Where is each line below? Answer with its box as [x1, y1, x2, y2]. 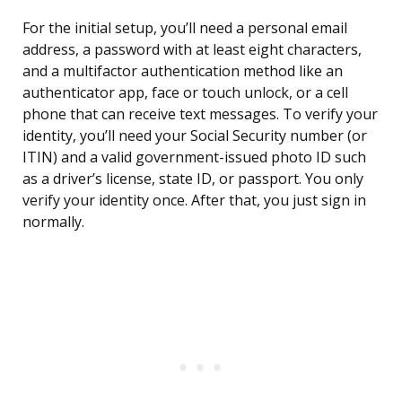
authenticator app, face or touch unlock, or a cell [22, 83, 348, 103]
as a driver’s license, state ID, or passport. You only [22, 169, 363, 189]
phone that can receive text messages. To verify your [22, 104, 378, 125]
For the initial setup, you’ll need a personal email [22, 18, 347, 39]
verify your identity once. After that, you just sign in [22, 190, 366, 211]
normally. [22, 212, 84, 232]
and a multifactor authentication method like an [22, 61, 343, 82]
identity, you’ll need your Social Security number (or [22, 126, 367, 146]
